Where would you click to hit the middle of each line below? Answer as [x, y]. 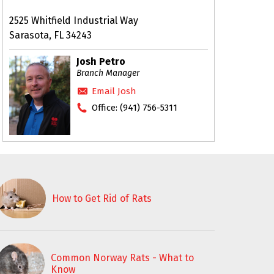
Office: [106, 108]
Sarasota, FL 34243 [50, 35]
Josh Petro [101, 61]
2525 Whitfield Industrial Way [74, 20]
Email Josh [114, 91]
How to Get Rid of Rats [102, 198]
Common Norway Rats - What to [122, 257]
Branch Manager [108, 73]
